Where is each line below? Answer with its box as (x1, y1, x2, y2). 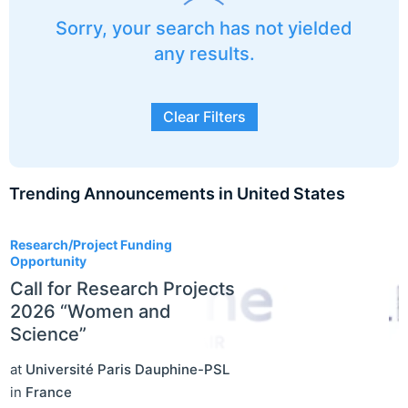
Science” (10, 323, 87, 346)
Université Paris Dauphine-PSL (25, 361, 229, 379)
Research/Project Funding (10, 237, 172, 253)
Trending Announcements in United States (9, 184, 345, 204)
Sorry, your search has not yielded (56, 17, 352, 40)
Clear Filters (162, 107, 246, 127)
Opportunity (10, 253, 87, 270)
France (25, 383, 72, 402)
